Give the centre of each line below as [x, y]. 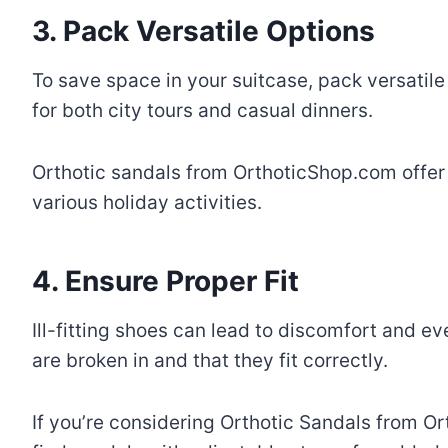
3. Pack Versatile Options [203, 30]
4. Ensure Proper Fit [165, 280]
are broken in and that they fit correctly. [210, 360]
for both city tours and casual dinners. [202, 110]
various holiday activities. [147, 202]
